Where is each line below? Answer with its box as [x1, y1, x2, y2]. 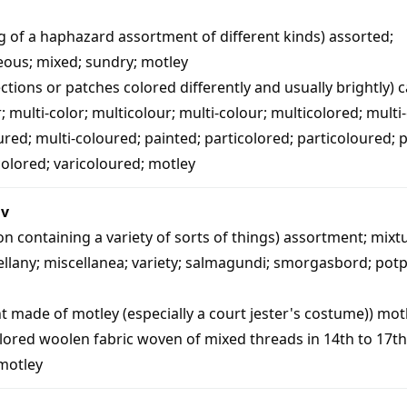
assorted [329, 25, 390, 46]
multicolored [271, 102, 359, 123]
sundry [85, 51, 134, 72]
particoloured [297, 127, 392, 148]
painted [144, 127, 197, 148]
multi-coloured [35, 127, 137, 148]
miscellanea [44, 252, 124, 273]
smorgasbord [273, 252, 368, 273]
